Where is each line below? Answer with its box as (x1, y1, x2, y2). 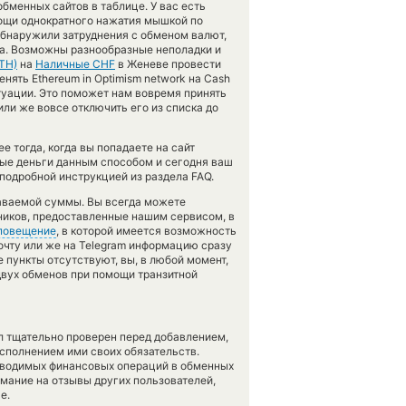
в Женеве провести (115, 57, 221, 71)
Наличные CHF (35, 57, 115, 71)
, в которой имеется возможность (56, 224, 237, 237)
